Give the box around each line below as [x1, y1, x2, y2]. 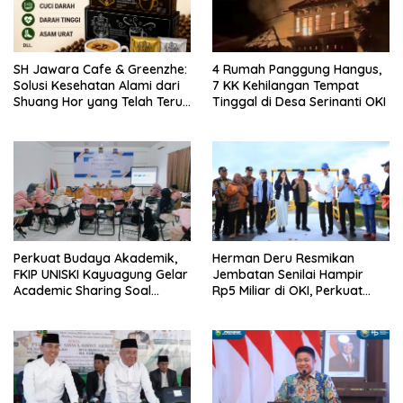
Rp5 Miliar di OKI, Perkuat [212, 282, 363, 300]
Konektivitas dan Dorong [212, 299, 363, 316]
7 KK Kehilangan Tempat [212, 77, 359, 94]
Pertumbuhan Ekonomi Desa [212, 315, 383, 332]
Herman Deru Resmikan [212, 250, 354, 267]
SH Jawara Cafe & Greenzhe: [13, 61, 187, 78]
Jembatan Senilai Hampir [212, 266, 363, 283]
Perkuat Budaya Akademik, [13, 250, 177, 267]
